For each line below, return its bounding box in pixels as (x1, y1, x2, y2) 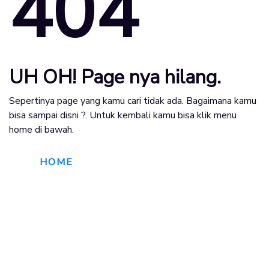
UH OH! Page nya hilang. (9, 64, 221, 90)
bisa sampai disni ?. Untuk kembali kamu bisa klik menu (9, 108, 237, 122)
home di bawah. (9, 122, 74, 136)
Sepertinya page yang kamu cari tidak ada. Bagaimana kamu (9, 94, 256, 107)
